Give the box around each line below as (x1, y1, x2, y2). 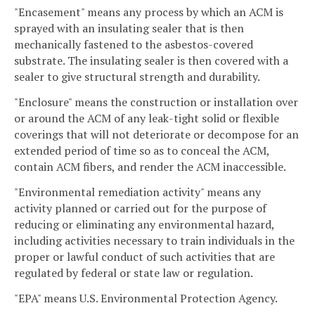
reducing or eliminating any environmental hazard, (14, 216, 274, 232)
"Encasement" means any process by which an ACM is (14, 4, 283, 20)
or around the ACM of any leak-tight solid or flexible (14, 110, 279, 126)
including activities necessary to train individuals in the (14, 232, 295, 248)
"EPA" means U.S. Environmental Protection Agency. (14, 290, 278, 306)
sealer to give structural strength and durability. (14, 69, 260, 85)
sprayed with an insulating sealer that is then (14, 20, 244, 37)
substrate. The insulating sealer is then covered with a (14, 53, 288, 69)
